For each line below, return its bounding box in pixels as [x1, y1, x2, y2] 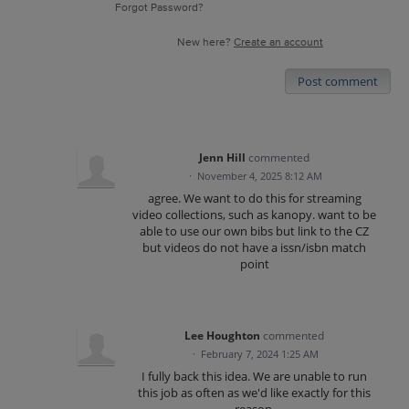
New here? [177, 36, 234, 49]
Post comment [298, 73, 378, 89]
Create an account [234, 36, 323, 49]
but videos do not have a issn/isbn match [142, 239, 367, 256]
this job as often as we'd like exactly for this [138, 384, 372, 401]
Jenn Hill [199, 150, 246, 165]
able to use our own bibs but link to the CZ [140, 223, 370, 239]
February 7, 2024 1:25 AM [201, 347, 320, 361]
